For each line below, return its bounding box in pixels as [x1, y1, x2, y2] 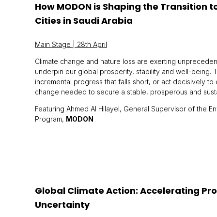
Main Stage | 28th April [35, 40, 107, 48]
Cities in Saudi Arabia [35, 15, 133, 27]
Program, [35, 115, 66, 123]
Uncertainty [35, 199, 90, 211]
